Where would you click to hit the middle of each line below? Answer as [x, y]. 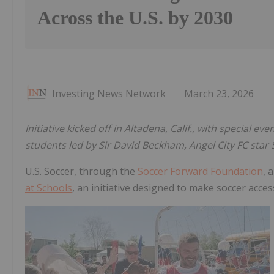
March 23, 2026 [219, 94]
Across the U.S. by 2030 [135, 18]
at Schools [49, 188]
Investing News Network [109, 94]
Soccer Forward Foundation [200, 172]
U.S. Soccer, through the [81, 172]
